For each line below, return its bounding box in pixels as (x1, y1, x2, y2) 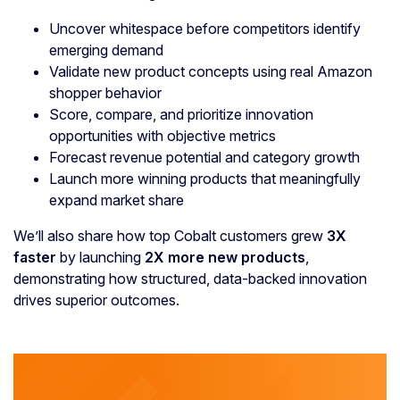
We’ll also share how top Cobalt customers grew (13, 227, 327, 245)
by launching (60, 248, 145, 266)
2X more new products (145, 248, 305, 266)
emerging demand (49, 41, 163, 59)
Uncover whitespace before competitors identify (49, 20, 361, 37)
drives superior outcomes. (13, 291, 179, 309)
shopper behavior (49, 84, 162, 102)
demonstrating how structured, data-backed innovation (13, 270, 367, 287)
